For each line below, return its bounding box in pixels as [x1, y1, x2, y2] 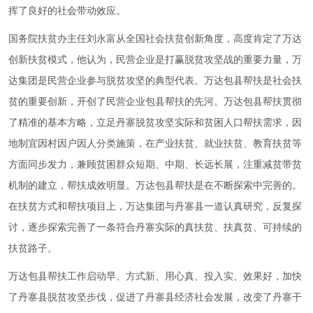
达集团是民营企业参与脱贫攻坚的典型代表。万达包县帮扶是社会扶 [8, 75, 302, 87]
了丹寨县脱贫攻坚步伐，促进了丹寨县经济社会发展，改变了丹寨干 [8, 292, 302, 303]
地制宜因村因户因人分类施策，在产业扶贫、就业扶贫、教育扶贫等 [8, 138, 302, 150]
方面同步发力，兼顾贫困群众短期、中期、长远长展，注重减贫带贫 [8, 159, 302, 170]
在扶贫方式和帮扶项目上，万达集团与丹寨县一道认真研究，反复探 [8, 201, 302, 212]
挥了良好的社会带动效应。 [8, 6, 126, 17]
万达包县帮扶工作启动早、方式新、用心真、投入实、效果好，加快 [8, 271, 302, 282]
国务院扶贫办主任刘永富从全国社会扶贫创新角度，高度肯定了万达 [8, 34, 302, 45]
